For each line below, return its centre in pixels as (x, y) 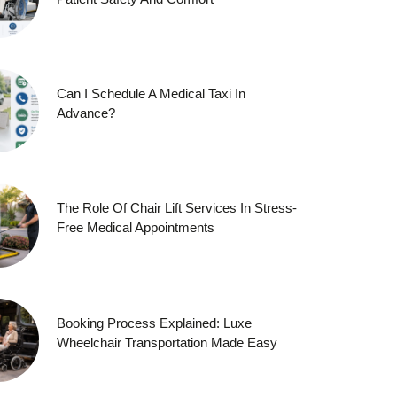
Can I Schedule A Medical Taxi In (152, 94)
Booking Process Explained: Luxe (155, 323)
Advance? (86, 113)
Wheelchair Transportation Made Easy (167, 342)
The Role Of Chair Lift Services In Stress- (177, 208)
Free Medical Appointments (136, 228)
